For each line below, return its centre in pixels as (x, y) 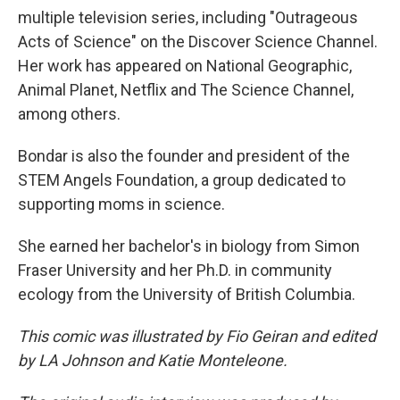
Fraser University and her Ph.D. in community (175, 270)
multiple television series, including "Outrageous (188, 17)
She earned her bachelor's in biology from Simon (189, 246)
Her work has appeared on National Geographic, (185, 66)
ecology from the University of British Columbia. (187, 294)
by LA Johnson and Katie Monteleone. (153, 360)
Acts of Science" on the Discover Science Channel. (198, 42)
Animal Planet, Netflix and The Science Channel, (186, 90)
